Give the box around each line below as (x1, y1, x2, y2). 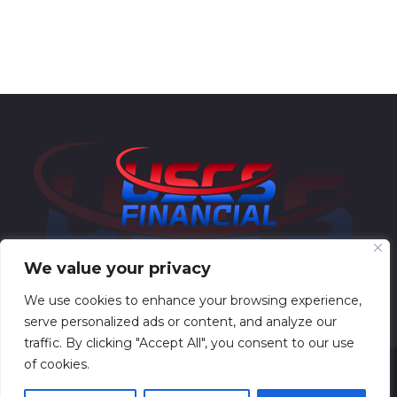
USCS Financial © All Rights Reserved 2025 (90, 378, 307, 393)
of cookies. (24, 356, 90, 372)
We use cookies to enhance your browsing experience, (24, 292, 362, 308)
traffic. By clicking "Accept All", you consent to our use (24, 335, 354, 351)
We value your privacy (24, 259, 211, 278)
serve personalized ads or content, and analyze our (24, 314, 337, 330)
